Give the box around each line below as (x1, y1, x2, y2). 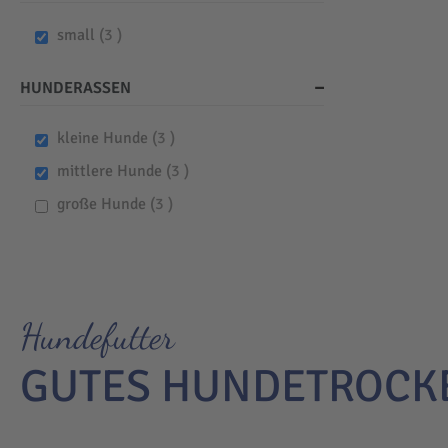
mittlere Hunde (56, 161, 166, 182)
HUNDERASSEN (20, 78, 131, 99)
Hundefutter (20, 315, 175, 359)
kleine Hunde (56, 128, 152, 149)
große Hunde (56, 194, 150, 215)
